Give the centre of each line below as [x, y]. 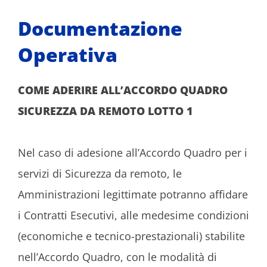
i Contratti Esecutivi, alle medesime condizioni [133, 215]
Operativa [68, 54]
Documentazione [100, 28]
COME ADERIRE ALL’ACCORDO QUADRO [123, 90]
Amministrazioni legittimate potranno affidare [133, 194]
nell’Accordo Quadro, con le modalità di [117, 257]
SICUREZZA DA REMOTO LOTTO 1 [105, 111]
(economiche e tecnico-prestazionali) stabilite [131, 236]
